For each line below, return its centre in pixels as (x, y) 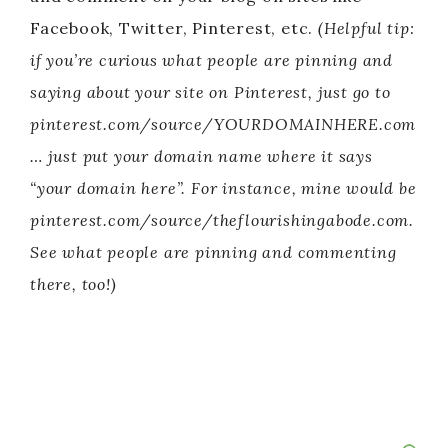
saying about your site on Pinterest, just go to (210, 92)
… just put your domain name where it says (201, 156)
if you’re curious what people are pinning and (211, 60)
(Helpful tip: (366, 28)
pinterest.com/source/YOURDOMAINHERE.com (223, 124)
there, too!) (73, 284)
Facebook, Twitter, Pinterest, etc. (174, 28)
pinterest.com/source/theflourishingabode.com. (222, 220)
